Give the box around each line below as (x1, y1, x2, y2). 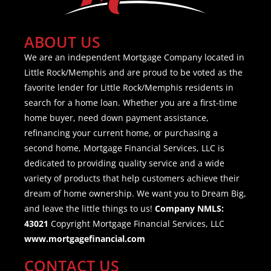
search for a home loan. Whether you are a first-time (24, 96, 237, 108)
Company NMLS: (155, 202, 224, 214)
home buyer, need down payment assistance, (24, 111, 209, 123)
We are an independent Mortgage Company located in (24, 51, 244, 63)
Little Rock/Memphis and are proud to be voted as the (24, 66, 243, 78)
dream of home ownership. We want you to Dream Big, (24, 187, 246, 199)
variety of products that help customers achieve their (24, 172, 240, 184)
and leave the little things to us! (24, 202, 155, 214)
